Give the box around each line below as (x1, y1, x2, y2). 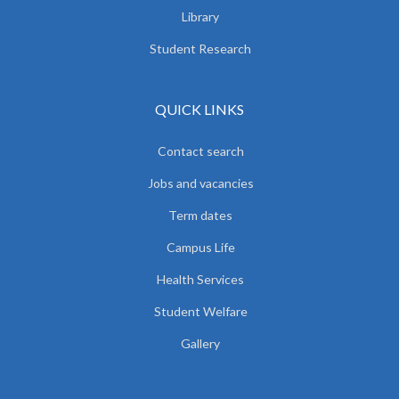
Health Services (157, 272, 244, 287)
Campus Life (166, 240, 235, 255)
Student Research (150, 41, 251, 56)
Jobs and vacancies (147, 175, 254, 191)
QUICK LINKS (155, 101, 244, 118)
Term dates (168, 208, 232, 223)
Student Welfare (153, 304, 248, 319)
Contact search (157, 143, 244, 159)
